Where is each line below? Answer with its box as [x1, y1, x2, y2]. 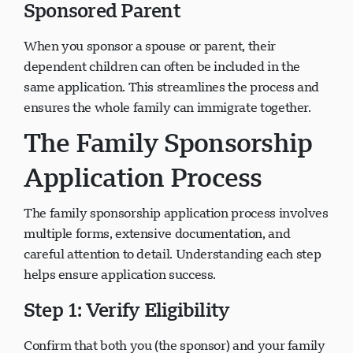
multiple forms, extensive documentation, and [24, 225, 291, 242]
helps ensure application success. [24, 266, 217, 283]
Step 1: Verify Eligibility [24, 297, 230, 322]
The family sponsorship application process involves [24, 204, 329, 221]
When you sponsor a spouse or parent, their [24, 37, 276, 54]
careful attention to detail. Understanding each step [24, 245, 321, 262]
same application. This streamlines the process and [24, 78, 320, 95]
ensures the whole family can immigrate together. [24, 98, 311, 116]
